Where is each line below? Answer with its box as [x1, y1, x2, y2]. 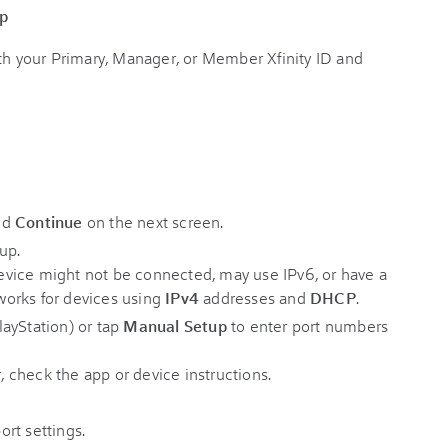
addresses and [199, 287, 311, 308]
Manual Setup [123, 315, 227, 336]
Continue [15, 211, 87, 232]
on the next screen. [86, 211, 224, 232]
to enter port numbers [226, 315, 389, 336]
